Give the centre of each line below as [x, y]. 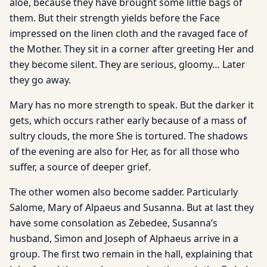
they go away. [40, 80]
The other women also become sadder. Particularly [124, 192]
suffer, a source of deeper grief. [80, 167]
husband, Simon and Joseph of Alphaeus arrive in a [124, 238]
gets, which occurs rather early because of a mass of [128, 120]
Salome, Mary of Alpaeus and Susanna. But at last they [132, 207]
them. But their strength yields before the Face [115, 18]
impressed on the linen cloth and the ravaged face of [129, 33]
